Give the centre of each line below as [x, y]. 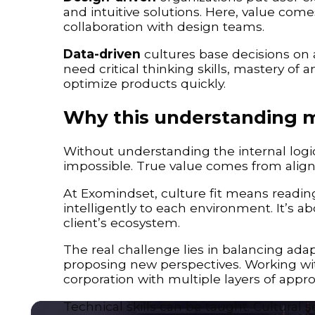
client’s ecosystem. [122, 222]
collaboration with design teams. [164, 27]
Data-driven [102, 53]
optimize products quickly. [144, 83]
